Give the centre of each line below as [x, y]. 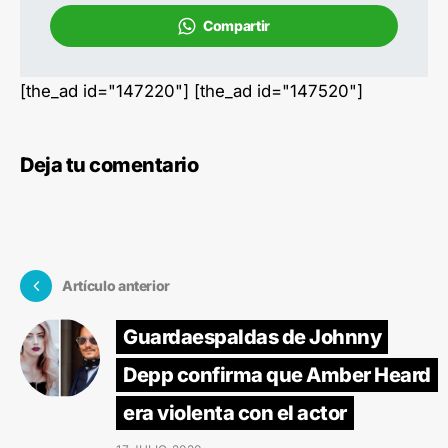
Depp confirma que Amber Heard [277, 374]
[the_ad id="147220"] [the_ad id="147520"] [191, 90]
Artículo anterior [116, 286]
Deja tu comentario [109, 164]
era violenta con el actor [235, 412]
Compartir [236, 25]
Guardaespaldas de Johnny [252, 336]
